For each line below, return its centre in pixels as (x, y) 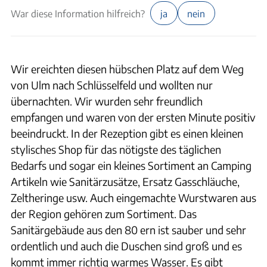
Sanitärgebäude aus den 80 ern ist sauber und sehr (128, 229)
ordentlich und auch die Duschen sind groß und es (126, 246)
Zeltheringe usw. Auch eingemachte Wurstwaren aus (133, 197)
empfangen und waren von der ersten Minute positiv (133, 117)
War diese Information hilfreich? (78, 13)
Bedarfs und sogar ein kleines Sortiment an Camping (131, 165)
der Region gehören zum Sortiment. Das (104, 213)
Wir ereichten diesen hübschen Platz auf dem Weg (127, 69)
